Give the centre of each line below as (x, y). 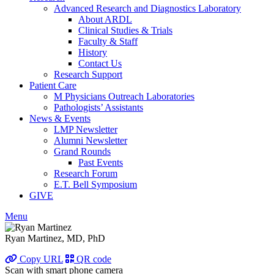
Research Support (88, 74)
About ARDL (105, 19)
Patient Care (53, 85)
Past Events (101, 162)
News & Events (60, 118)
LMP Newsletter (86, 129)
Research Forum (86, 173)
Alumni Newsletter (91, 140)
